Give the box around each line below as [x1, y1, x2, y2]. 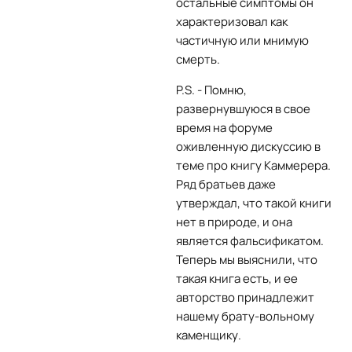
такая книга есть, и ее [176, 270, 298, 287]
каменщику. [176, 327, 241, 343]
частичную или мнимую [176, 32, 309, 49]
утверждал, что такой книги [176, 195, 332, 211]
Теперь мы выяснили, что [176, 251, 317, 268]
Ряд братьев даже [176, 176, 276, 192]
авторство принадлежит [176, 289, 314, 306]
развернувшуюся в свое [176, 101, 310, 117]
